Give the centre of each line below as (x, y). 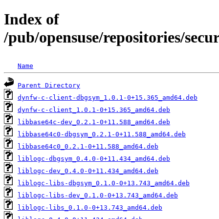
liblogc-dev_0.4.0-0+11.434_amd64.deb (88, 171)
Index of (32, 19)
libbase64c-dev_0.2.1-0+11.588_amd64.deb (94, 122)
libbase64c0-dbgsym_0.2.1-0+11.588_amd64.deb (102, 134)
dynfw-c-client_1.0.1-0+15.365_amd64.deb (94, 109)
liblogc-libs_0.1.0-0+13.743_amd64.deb (90, 207)
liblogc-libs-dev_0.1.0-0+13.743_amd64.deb (98, 195)
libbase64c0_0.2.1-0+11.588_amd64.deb (88, 146)
